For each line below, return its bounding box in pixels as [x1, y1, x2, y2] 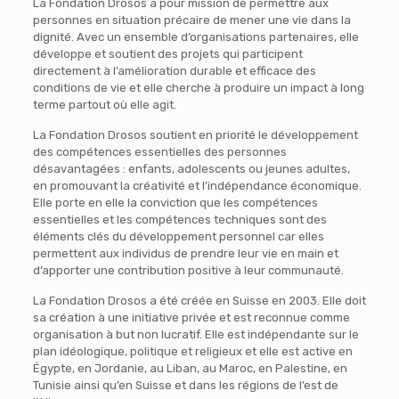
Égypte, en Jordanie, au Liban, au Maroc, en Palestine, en [32, 361, 347, 375]
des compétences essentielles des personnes [32, 144, 287, 159]
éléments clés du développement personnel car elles [32, 229, 324, 243]
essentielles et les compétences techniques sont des [32, 212, 327, 226]
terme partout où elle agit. [32, 97, 176, 111]
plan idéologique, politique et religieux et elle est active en [32, 344, 353, 358]
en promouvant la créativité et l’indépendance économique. [32, 178, 362, 192]
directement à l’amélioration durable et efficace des [32, 63, 316, 77]
